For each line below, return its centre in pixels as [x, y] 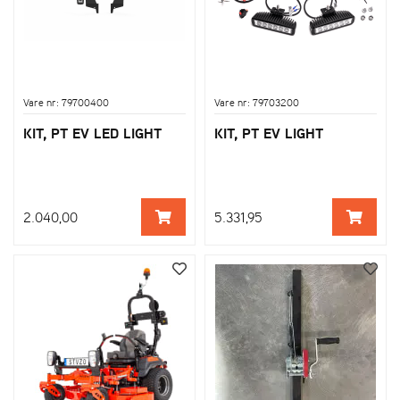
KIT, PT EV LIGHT [269, 133]
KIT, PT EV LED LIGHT [92, 133]
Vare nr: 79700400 [66, 102]
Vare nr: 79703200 [257, 102]
